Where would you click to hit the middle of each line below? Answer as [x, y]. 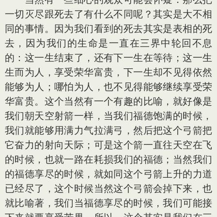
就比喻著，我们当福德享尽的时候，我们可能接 [108, 203]
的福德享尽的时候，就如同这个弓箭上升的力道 [108, 174]
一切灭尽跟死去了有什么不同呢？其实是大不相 [108, 14]
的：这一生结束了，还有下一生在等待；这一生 [108, 58]
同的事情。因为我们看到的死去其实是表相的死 [108, 29]
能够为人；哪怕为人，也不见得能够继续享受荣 [108, 87]
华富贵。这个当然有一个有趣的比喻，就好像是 [108, 101]
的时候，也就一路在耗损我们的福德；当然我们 [108, 159]
